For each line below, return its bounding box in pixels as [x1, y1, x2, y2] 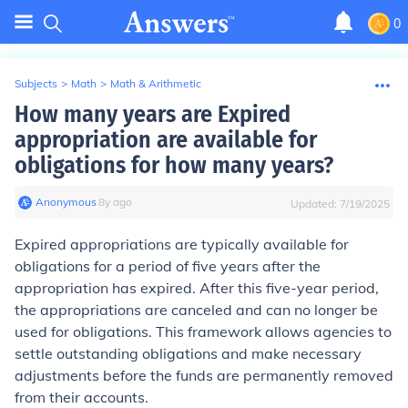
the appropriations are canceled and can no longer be [15, 301, 378, 319]
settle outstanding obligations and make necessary [15, 344, 362, 362]
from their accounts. [15, 388, 148, 406]
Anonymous [36, 195, 97, 209]
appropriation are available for [15, 126, 317, 154]
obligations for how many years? [15, 151, 333, 179]
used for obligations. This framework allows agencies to [15, 322, 392, 341]
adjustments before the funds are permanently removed [15, 366, 393, 384]
